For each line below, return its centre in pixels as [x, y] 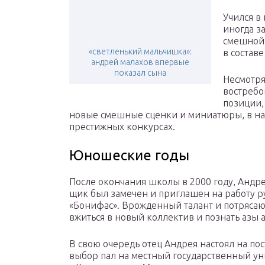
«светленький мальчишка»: [140, 52]
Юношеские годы [129, 156]
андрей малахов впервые [140, 62]
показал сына [140, 73]
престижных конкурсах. [122, 127]
